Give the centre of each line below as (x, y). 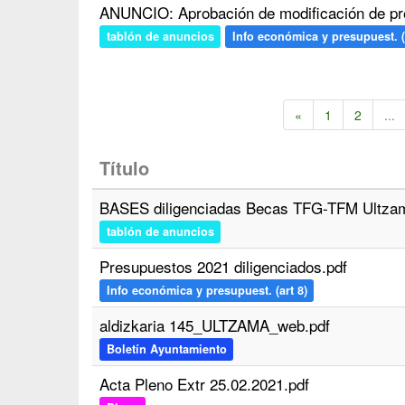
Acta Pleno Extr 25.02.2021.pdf (204, 384)
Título (124, 168)
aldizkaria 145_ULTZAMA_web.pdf (215, 325)
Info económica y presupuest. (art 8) (207, 290)
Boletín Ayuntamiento (166, 349)
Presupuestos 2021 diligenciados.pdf (223, 266)
